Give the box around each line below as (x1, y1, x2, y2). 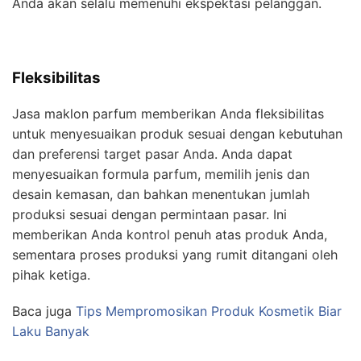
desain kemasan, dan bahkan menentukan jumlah (12, 186, 309, 203)
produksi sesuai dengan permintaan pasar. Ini (12, 206, 287, 223)
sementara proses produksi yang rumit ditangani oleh (12, 247, 338, 263)
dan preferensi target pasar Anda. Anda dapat (12, 146, 293, 163)
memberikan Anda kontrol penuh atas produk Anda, (12, 226, 327, 243)
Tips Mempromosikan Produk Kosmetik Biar (76, 303, 342, 320)
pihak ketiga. (12, 267, 90, 284)
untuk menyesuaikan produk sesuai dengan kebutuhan (12, 126, 342, 143)
